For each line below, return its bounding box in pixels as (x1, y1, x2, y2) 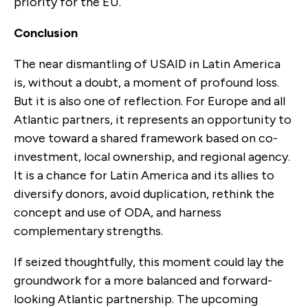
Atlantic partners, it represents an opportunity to (14, 111, 291, 127)
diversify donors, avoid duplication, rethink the (14, 186, 274, 201)
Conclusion (14, 25, 78, 41)
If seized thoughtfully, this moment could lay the (14, 254, 284, 269)
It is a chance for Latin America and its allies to (14, 167, 274, 183)
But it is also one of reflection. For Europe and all (14, 93, 285, 109)
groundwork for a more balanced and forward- (14, 272, 272, 288)
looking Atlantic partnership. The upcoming (14, 291, 258, 307)
